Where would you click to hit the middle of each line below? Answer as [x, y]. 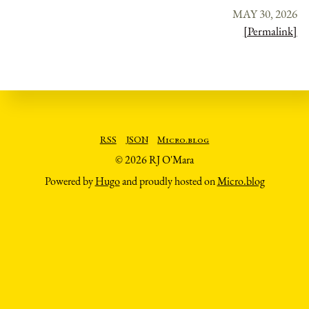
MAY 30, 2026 [265, 13]
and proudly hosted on [168, 181]
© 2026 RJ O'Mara [154, 159]
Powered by [70, 181]
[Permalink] [270, 31]
